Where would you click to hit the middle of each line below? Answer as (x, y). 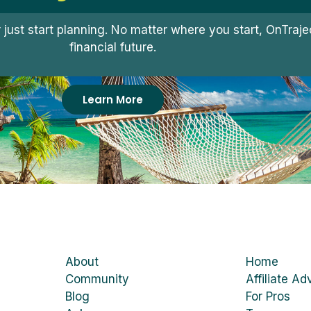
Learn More (112, 99)
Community (97, 279)
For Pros (268, 296)
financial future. (112, 47)
